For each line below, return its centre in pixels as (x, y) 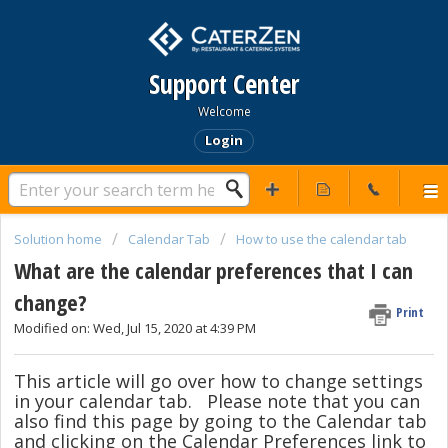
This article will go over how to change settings (218, 380)
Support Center (224, 84)
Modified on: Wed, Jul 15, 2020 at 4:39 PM (135, 328)
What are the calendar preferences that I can (213, 270)
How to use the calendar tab (321, 239)
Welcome (224, 111)
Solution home (59, 239)
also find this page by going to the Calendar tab (220, 420)
